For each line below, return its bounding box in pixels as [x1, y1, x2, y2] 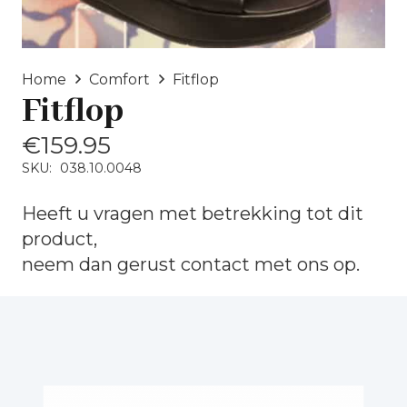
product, [22, 227, 97, 250]
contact [181, 253, 250, 275]
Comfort [89, 70, 151, 88]
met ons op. [250, 253, 360, 275]
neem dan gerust [22, 253, 181, 275]
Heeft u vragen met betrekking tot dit [22, 202, 363, 224]
